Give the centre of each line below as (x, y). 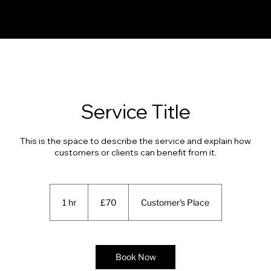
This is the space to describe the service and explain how (135, 142)
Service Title (135, 114)
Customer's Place (175, 202)
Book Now (135, 256)
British (96, 194)
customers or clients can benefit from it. (135, 153)
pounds (99, 201)
